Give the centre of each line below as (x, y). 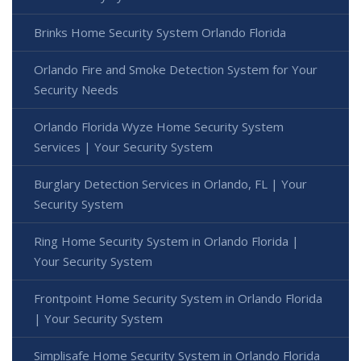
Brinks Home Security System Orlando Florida (160, 33)
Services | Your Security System (123, 147)
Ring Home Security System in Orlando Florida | (166, 241)
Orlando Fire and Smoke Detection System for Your (176, 70)
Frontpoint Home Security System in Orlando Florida (178, 299)
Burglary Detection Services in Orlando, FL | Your (170, 184)
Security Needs (76, 90)
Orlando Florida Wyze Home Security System (159, 127)
